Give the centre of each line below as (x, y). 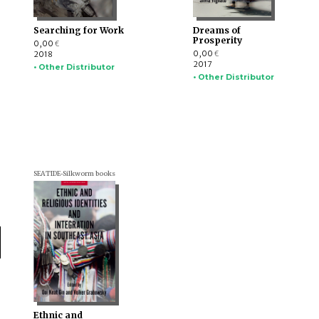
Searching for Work (78, 30)
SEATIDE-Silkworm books (74, 174)
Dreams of (216, 30)
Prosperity (217, 40)
